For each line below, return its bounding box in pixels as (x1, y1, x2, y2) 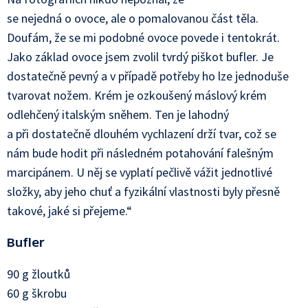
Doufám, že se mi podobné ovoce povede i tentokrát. (7, 30, 280, 45)
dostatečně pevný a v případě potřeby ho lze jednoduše (7, 68, 289, 84)
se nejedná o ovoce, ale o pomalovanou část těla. (7, 10, 258, 26)
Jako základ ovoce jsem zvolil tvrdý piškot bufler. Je (7, 49, 274, 65)
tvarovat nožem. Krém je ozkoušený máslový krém (7, 87, 267, 103)
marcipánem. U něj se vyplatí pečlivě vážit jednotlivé (7, 164, 272, 180)
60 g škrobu (7, 285, 67, 301)
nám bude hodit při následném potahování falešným (7, 145, 274, 161)
